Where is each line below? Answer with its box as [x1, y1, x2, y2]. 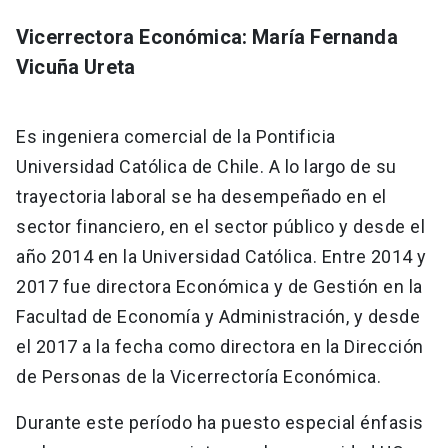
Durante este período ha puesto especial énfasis [16, 412, 424, 434]
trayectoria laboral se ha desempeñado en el [16, 186, 387, 208]
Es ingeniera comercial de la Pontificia [16, 126, 336, 148]
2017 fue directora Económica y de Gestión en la [16, 276, 423, 298]
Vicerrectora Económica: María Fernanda [16, 25, 398, 50]
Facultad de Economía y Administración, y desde [16, 306, 420, 328]
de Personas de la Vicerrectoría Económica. [16, 366, 390, 388]
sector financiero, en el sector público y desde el [16, 216, 425, 238]
